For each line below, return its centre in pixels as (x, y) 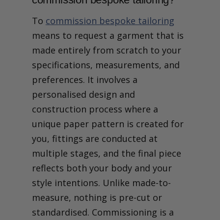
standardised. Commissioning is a (103, 212)
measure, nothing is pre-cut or (97, 197)
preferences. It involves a (84, 80)
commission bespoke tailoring (110, 21)
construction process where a (95, 109)
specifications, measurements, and (106, 65)
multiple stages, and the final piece (106, 153)
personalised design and (83, 94)
